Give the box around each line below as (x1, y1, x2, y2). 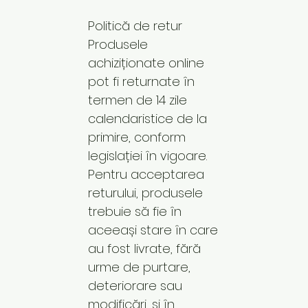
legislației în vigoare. (88, 146, 207, 164)
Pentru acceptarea (88, 165, 204, 183)
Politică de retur (88, 16, 182, 34)
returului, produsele (88, 184, 203, 201)
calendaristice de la (88, 109, 207, 127)
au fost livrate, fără (88, 239, 201, 257)
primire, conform (88, 128, 186, 146)
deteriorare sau (88, 276, 182, 294)
